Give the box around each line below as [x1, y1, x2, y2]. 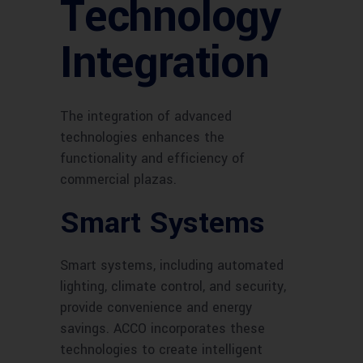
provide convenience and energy [60, 298, 252, 318]
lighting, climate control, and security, [60, 277, 286, 297]
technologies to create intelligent [60, 340, 263, 360]
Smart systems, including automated [60, 256, 284, 275]
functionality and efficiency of [60, 149, 245, 169]
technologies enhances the [60, 128, 224, 147]
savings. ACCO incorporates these [60, 319, 265, 339]
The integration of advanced [60, 107, 232, 126]
